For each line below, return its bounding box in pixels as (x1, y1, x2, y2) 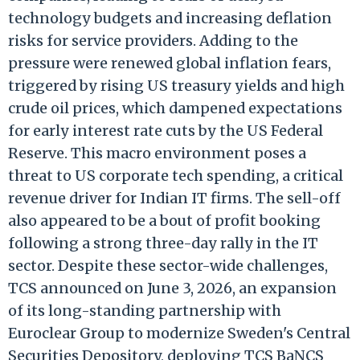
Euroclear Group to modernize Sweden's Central (8, 323, 350, 342)
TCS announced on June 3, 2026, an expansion (8, 278, 337, 297)
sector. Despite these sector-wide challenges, (8, 256, 328, 275)
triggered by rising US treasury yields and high (8, 76, 345, 95)
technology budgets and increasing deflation (8, 8, 332, 27)
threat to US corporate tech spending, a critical (8, 166, 343, 185)
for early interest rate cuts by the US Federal (8, 121, 323, 140)
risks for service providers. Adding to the (8, 31, 298, 50)
